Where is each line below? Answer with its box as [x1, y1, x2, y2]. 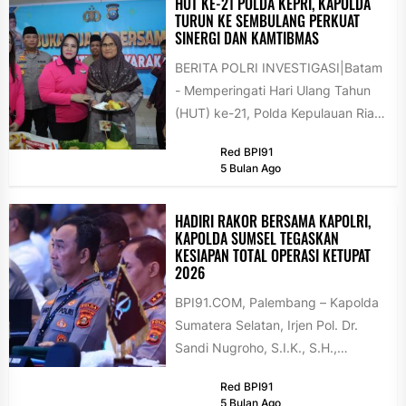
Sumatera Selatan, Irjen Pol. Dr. [174, 316, 358, 333]
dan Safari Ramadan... [174, 150, 306, 167]
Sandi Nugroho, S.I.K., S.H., [174, 339, 337, 355]
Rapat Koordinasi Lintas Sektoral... [174, 384, 377, 401]
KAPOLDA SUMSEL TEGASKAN [174, 227, 339, 249]
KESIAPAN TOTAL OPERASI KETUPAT [174, 244, 371, 266]
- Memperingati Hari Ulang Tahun [174, 82, 371, 99]
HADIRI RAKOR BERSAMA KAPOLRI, [174, 209, 371, 232]
